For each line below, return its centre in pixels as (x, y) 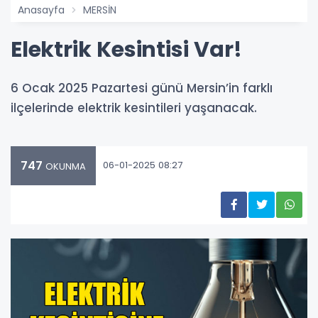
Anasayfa (41, 10)
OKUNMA (64, 166)
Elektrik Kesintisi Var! (126, 49)
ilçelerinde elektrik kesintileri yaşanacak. (134, 108)
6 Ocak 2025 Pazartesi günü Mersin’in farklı (142, 88)
